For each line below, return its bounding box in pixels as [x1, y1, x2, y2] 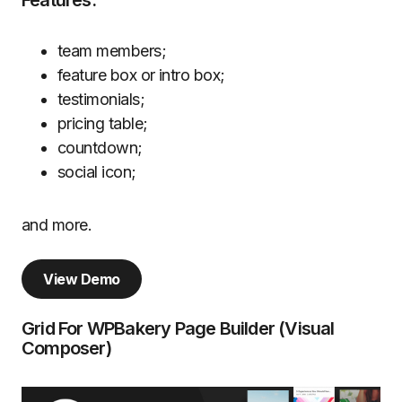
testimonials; [57, 90, 144, 109]
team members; [57, 41, 166, 61]
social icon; [57, 162, 136, 182]
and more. [22, 215, 92, 235]
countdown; [57, 138, 143, 158]
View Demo [43, 270, 120, 289]
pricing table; [57, 114, 148, 134]
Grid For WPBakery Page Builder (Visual [22, 318, 335, 340]
